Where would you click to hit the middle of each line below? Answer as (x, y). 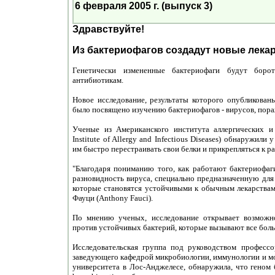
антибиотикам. (98, 80)
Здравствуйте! (109, 29)
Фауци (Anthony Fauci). (114, 198)
